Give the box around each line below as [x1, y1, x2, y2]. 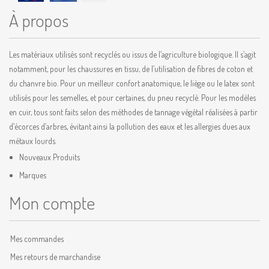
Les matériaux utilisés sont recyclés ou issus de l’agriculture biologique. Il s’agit [9, 49, 256, 59]
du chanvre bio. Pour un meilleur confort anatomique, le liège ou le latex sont [9, 78, 255, 88]
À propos [9, 8, 68, 31]
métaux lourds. [9, 136, 56, 146]
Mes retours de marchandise [10, 252, 100, 262]
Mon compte [9, 191, 95, 214]
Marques [19, 170, 46, 180]
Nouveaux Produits [19, 152, 80, 162]
